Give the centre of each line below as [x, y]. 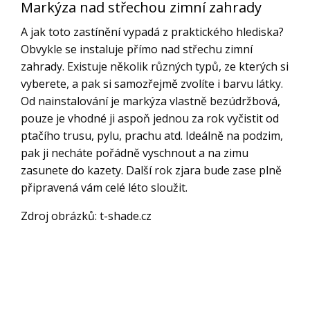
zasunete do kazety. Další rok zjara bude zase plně [151, 170]
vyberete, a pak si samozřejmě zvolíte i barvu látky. [152, 83]
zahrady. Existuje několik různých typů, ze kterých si [155, 66]
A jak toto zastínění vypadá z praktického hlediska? [152, 31]
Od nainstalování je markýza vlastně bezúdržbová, [151, 101]
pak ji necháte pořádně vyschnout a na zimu [135, 153]
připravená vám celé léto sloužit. [104, 187]
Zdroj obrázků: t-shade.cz [86, 216]
